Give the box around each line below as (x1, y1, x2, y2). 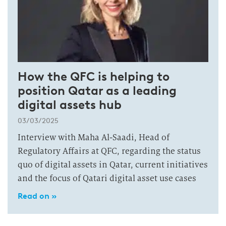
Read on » (18, 191, 56, 201)
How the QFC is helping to (18, 69, 169, 84)
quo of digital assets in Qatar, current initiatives (18, 159, 208, 170)
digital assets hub (18, 97, 122, 112)
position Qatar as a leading (18, 83, 177, 98)
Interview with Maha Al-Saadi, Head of (18, 132, 169, 143)
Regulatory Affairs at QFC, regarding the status (18, 146, 201, 156)
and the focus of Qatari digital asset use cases (18, 173, 196, 184)
